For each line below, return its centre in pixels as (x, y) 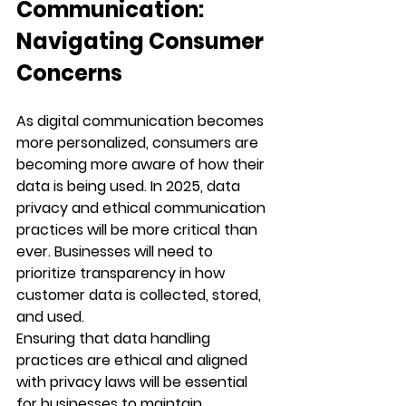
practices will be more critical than (139, 229)
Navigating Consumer (142, 41)
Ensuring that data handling (115, 338)
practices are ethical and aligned (134, 360)
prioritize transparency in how (122, 273)
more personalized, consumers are (139, 142)
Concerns (69, 72)
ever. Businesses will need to (116, 251)
